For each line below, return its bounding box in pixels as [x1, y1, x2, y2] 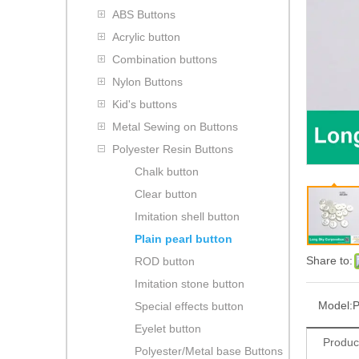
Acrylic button [112, 30, 180, 43]
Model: [318, 298, 353, 312]
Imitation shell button [135, 209, 240, 223]
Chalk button [135, 164, 199, 178]
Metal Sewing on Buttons [112, 119, 238, 133]
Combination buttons [112, 52, 217, 66]
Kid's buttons [112, 97, 177, 111]
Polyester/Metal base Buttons [135, 344, 283, 357]
